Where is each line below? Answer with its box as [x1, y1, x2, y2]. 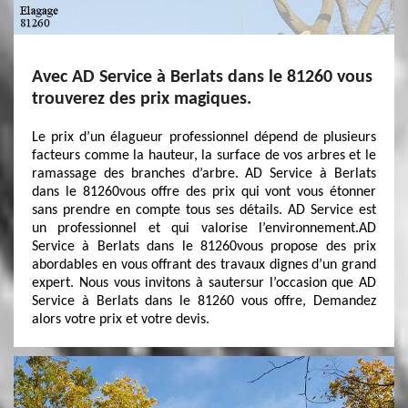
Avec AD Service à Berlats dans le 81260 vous [32, 68, 372, 87]
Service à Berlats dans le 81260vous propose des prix [32, 240, 376, 254]
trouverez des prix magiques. [32, 90, 251, 108]
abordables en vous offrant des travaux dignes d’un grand [32, 258, 376, 272]
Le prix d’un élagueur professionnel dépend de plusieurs [32, 130, 376, 145]
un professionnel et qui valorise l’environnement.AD [32, 221, 376, 236]
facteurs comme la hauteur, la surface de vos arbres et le [32, 148, 376, 163]
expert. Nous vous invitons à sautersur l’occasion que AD [32, 276, 376, 291]
